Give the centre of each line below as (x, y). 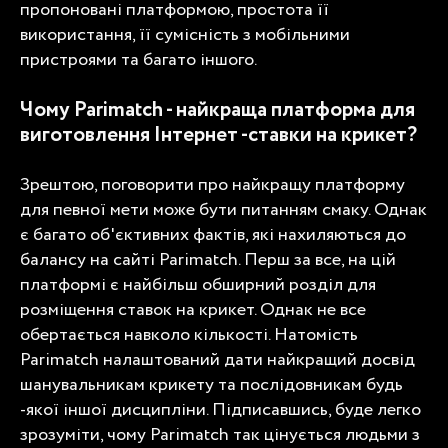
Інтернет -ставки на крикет (280, 135)
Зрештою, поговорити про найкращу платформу (212, 184)
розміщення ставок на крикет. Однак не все (193, 309)
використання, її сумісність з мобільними (185, 34)
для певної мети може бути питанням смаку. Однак (223, 209)
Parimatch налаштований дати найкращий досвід (217, 359)
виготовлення (87, 135)
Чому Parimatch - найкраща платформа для (217, 110)
